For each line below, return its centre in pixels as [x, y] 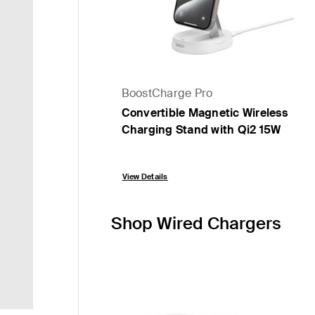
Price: [136, 156]
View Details [145, 177]
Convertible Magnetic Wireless [204, 113]
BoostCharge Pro [167, 94]
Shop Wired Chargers [196, 224]
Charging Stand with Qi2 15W [201, 130]
